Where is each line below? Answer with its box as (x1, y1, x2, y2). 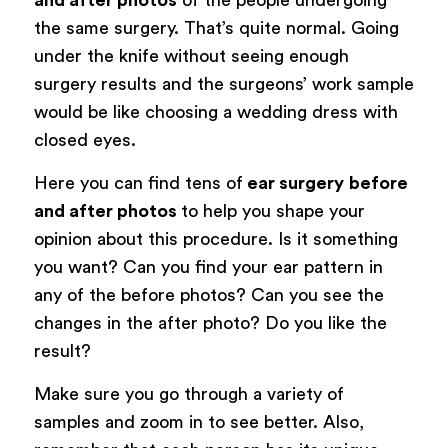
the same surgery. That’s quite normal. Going (33, 18, 399, 37)
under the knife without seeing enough (33, 46, 349, 65)
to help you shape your (180, 202, 365, 221)
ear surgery (242, 174, 344, 193)
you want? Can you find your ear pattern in (33, 258, 383, 277)
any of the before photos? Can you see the (33, 286, 384, 305)
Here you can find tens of (33, 174, 243, 193)
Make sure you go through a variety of (33, 385, 344, 404)
